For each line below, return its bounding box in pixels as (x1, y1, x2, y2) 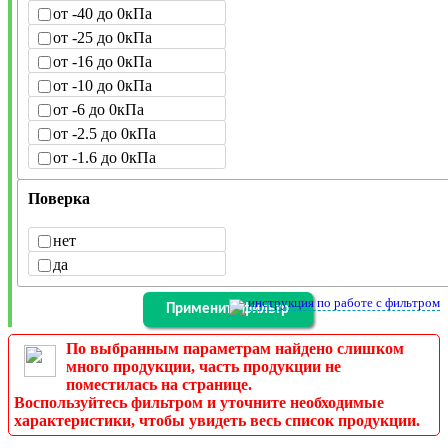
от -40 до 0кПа (53, 5, 152, 23)
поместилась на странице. (66, 376, 252, 394)
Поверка (28, 190, 90, 208)
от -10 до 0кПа (53, 77, 152, 95)
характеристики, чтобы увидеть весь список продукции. (14, 412, 420, 430)
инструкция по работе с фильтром (248, 295, 440, 311)
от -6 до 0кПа (53, 101, 144, 119)
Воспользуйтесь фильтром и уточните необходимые (14, 394, 384, 412)
